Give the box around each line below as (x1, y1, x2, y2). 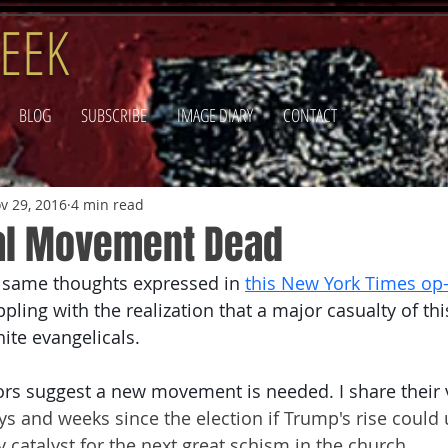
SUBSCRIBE (81, 103, 147, 127)
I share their (334, 379, 445, 403)
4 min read (71, 194, 144, 214)
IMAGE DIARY (177, 103, 253, 127)
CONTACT (283, 103, 337, 127)
